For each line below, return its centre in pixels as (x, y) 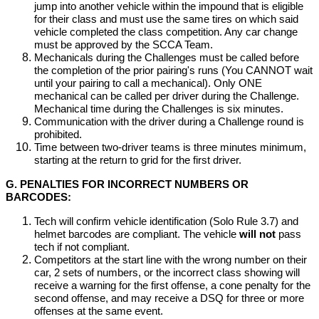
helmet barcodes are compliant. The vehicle (137, 234)
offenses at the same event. (99, 311)
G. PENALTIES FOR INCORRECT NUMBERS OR (127, 184)
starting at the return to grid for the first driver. (138, 160)
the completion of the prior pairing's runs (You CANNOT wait (173, 70)
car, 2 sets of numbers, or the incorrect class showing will (167, 273)
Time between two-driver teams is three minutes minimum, (170, 147)
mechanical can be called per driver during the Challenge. (167, 96)
